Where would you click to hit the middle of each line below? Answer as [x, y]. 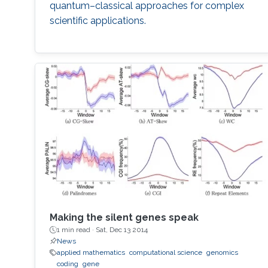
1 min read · [76, 230]
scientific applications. [98, 20]
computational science [165, 253]
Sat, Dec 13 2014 [121, 230]
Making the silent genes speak [124, 218]
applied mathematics [91, 253]
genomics [222, 253]
